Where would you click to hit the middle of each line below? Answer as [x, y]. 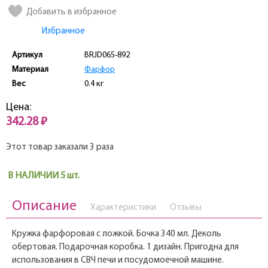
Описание [44, 207]
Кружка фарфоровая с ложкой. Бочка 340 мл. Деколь [117, 234]
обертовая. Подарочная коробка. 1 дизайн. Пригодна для [125, 248]
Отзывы [186, 208]
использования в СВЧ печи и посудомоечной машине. [118, 261]
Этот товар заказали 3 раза [60, 148]
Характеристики [123, 208]
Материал [30, 70]
